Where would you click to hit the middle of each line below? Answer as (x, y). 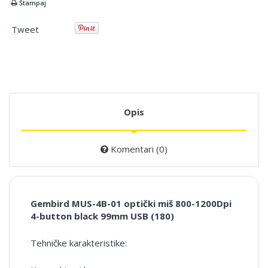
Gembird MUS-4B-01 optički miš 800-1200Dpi (131, 203)
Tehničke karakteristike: (79, 243)
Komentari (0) (138, 149)
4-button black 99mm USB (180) (102, 216)
